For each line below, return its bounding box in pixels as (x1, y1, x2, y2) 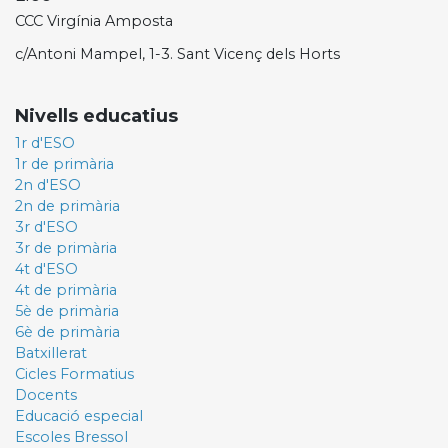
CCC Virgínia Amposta (15, 11, 173, 30)
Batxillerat (15, 343, 87, 362)
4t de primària (15, 280, 117, 299)
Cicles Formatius (15, 364, 134, 383)
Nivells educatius (15, 104, 178, 127)
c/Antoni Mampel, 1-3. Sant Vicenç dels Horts (15, 44, 340, 63)
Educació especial (15, 406, 143, 425)
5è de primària (15, 301, 119, 320)
